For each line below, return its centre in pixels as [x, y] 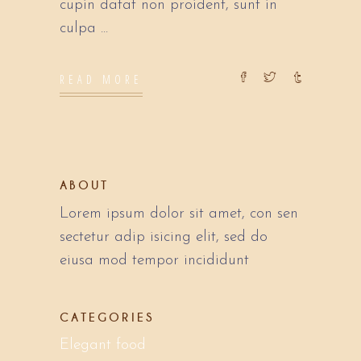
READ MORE [102, 80]
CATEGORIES [107, 318]
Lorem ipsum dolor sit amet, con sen [179, 214]
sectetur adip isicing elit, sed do [164, 238]
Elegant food [103, 346]
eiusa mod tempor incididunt [154, 261]
